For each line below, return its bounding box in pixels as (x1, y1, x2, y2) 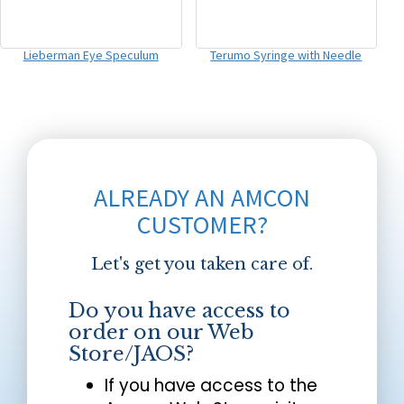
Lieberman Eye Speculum (23, 46, 159, 63)
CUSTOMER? (136, 207, 268, 241)
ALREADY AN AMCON (94, 180, 310, 214)
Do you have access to (69, 298, 291, 323)
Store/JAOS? (69, 341, 195, 366)
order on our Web (69, 319, 255, 344)
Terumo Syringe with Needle (210, 46, 363, 63)
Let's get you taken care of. (91, 253, 313, 274)
